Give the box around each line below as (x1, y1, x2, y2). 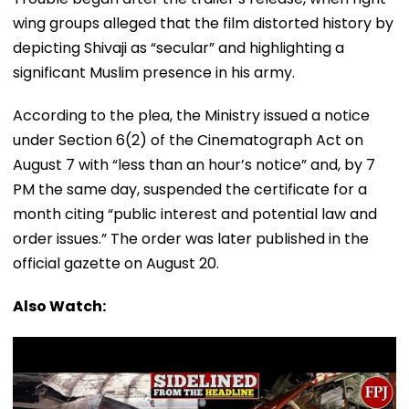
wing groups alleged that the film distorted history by (13, 12, 393, 34)
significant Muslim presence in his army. (13, 61, 295, 83)
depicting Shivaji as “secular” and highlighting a (13, 37, 344, 58)
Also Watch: (13, 295, 106, 317)
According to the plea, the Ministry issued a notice (13, 104, 370, 126)
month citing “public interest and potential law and (13, 203, 377, 225)
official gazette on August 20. (13, 252, 219, 274)
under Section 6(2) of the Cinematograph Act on (13, 129, 363, 151)
